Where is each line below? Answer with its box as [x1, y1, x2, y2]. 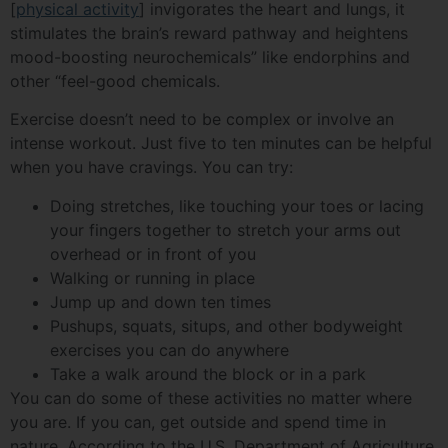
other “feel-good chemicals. [10, 70, 220, 91]
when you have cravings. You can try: [10, 157, 293, 178]
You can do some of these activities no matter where [10, 387, 412, 408]
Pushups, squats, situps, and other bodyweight [50, 315, 403, 336]
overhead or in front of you [50, 243, 256, 264]
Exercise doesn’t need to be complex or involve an [10, 109, 394, 130]
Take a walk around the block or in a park [50, 363, 366, 384]
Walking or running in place [50, 267, 255, 288]
